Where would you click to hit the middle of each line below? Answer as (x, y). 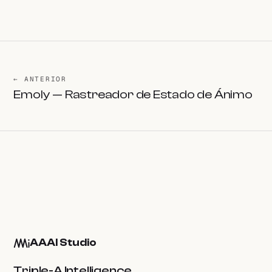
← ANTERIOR (40, 79)
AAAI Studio (63, 242)
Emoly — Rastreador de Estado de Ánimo (133, 94)
